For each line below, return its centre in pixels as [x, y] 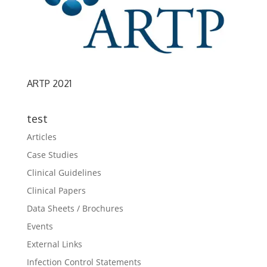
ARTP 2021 [49, 84]
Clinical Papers [56, 191]
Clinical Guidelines [64, 173]
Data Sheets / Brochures [75, 209]
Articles [41, 137]
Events [40, 226]
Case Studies [52, 155]
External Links [54, 244]
